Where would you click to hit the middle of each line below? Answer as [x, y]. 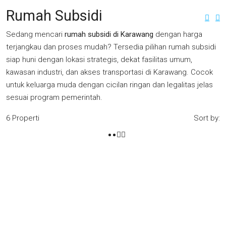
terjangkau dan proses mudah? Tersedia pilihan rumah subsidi [111, 47]
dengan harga [178, 34]
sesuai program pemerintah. [54, 97]
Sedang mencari [35, 34]
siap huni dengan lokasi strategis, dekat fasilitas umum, [99, 60]
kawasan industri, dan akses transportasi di [80, 72]
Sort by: [207, 118]
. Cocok [200, 72]
